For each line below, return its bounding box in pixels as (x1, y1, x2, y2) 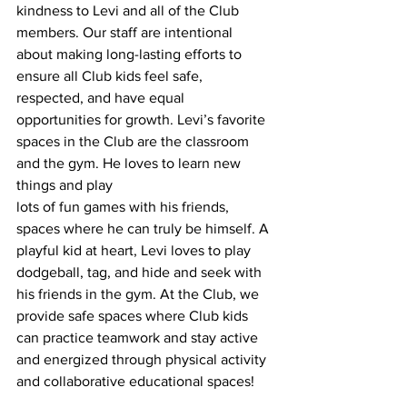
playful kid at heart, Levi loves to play (16, 242, 254, 258)
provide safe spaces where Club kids (16, 307, 252, 323)
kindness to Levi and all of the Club (16, 2, 243, 18)
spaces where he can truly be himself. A (16, 220, 273, 236)
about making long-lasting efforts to (16, 45, 245, 62)
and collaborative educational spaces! (16, 372, 254, 389)
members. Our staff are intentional (16, 24, 236, 40)
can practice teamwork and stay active (16, 329, 262, 345)
